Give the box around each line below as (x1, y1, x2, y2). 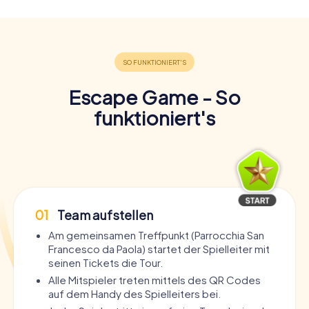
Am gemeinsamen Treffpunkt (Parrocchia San (48, 228, 264, 241)
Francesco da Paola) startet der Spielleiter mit (48, 241, 270, 255)
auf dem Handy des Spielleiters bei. (48, 286, 221, 300)
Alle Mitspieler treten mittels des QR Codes (48, 272, 261, 286)
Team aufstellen (55, 206, 153, 223)
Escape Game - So (68, 84, 241, 109)
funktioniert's (94, 105, 215, 130)
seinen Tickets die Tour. (48, 255, 163, 269)
